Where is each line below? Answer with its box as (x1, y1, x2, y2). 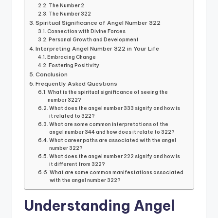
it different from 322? (49, 161, 106, 168)
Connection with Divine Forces (47, 28, 126, 35)
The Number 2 (49, 2, 85, 9)
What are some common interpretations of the (49, 121, 169, 128)
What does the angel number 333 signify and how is (49, 105, 181, 112)
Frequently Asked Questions (36, 80, 118, 88)
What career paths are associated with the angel (49, 137, 177, 144)
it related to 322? (49, 113, 95, 120)
